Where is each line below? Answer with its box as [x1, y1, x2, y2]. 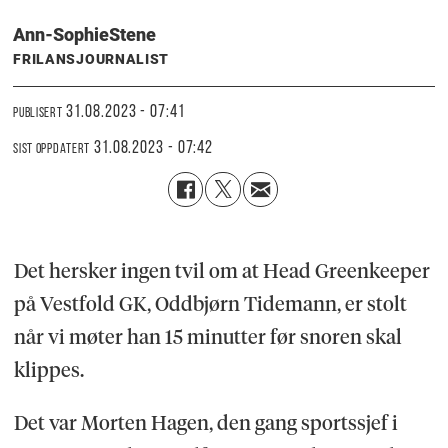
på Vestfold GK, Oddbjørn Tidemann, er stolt [13, 291, 407, 316]
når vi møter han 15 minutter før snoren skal [13, 324, 402, 349]
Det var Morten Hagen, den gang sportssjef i [13, 410, 398, 435]
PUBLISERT [13, 105, 63, 121]
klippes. [13, 357, 88, 382]
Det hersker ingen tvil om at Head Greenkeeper [13, 258, 430, 283]
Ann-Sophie [13, 24, 110, 46]
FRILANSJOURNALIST [13, 51, 170, 68]
